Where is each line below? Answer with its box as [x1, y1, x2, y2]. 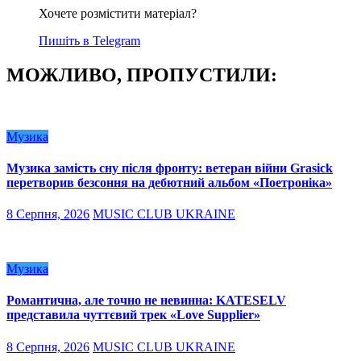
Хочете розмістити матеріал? [39, 6, 197, 20]
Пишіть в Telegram [39, 33, 140, 48]
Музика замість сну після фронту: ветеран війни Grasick [6, 160, 333, 175]
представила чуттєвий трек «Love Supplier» [6, 308, 260, 322]
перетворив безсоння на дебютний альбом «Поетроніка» [6, 175, 332, 189]
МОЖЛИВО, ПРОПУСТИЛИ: [6, 64, 277, 85]
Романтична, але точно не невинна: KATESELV [6, 293, 286, 308]
